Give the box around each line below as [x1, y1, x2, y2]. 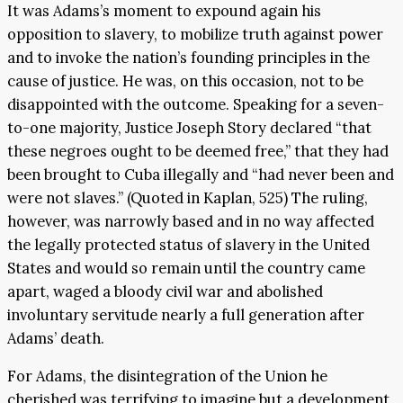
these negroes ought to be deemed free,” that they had [7, 140, 389, 161]
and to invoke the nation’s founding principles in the [7, 47, 370, 67]
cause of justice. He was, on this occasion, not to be [7, 70, 363, 91]
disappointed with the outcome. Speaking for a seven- [7, 94, 384, 114]
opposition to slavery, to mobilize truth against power [7, 23, 383, 44]
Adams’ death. [7, 327, 104, 348]
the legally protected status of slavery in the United [7, 234, 370, 255]
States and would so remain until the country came [7, 257, 365, 278]
